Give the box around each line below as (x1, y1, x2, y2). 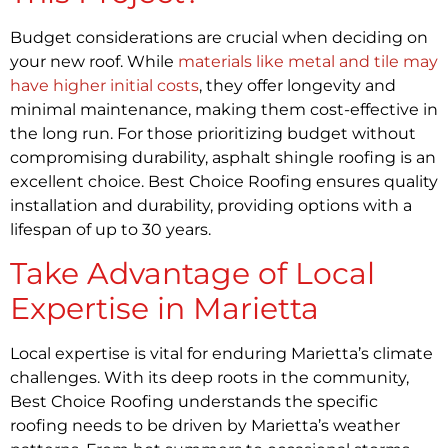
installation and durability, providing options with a (10, 195, 412, 215)
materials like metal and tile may (178, 51, 438, 71)
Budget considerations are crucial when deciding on (10, 27, 428, 47)
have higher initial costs (10, 75, 199, 95)
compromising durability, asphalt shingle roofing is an (10, 147, 436, 167)
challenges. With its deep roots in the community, (10, 368, 409, 388)
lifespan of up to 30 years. (10, 219, 211, 239)
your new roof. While (10, 51, 178, 71)
